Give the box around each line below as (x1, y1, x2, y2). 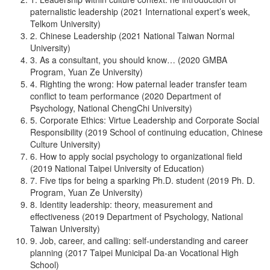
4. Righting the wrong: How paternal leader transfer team (30, 78, 247, 90)
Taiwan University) (30, 222, 100, 234)
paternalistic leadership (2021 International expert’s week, (30, 5, 250, 17)
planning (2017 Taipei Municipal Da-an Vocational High (30, 246, 239, 259)
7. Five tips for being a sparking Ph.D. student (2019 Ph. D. (30, 174, 255, 186)
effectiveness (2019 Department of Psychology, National (30, 210, 243, 222)
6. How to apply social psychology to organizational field (30, 150, 242, 162)
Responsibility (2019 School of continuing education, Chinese (30, 126, 263, 138)
